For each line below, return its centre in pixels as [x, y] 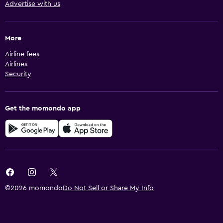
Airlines [16, 64]
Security [18, 74]
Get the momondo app [43, 109]
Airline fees [22, 55]
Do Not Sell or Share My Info [108, 188]
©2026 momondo [34, 188]
